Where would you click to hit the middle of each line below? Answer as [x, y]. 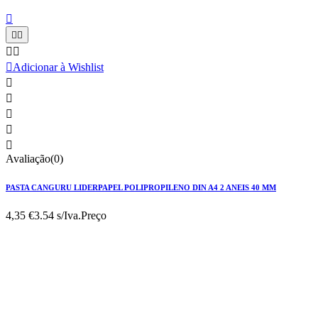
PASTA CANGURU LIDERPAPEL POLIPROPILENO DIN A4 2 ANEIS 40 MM [141, 187]
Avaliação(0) [34, 158]
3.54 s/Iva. [57, 215]
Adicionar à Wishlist [58, 67]
